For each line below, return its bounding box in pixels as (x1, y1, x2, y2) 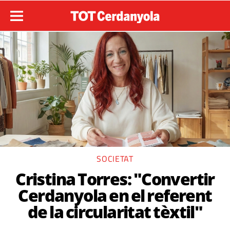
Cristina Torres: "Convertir (15, 168, 215, 190)
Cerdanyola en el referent (18, 184, 212, 206)
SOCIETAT (97, 152, 133, 165)
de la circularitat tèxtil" (27, 201, 203, 223)
